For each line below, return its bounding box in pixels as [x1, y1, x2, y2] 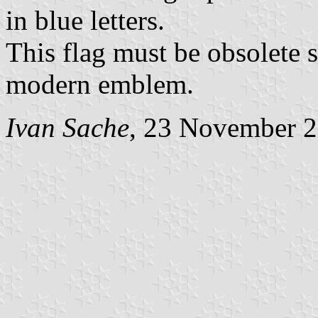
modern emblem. [6, 69, 194, 100]
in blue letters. [6, 5, 165, 36]
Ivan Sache [6, 112, 129, 143]
